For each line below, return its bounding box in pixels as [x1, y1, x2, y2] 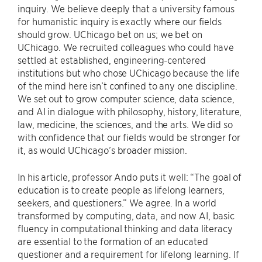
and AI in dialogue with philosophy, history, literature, [18, 105, 242, 118]
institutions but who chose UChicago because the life [18, 67, 240, 79]
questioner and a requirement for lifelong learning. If [18, 248, 239, 260]
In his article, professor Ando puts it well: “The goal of [18, 171, 242, 183]
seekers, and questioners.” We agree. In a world [18, 196, 217, 209]
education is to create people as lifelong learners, [18, 184, 225, 196]
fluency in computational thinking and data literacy [18, 222, 233, 235]
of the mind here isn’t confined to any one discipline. [18, 80, 237, 92]
